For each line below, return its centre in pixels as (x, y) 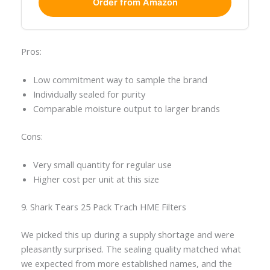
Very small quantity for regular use (102, 165)
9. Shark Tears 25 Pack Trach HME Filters (103, 207)
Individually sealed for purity (89, 94)
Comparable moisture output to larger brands (126, 108)
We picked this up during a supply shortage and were (127, 234)
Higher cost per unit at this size (96, 179)
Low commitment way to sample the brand (120, 80)
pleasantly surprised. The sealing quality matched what (131, 249)
